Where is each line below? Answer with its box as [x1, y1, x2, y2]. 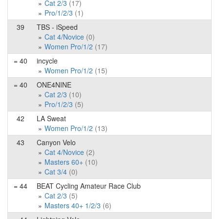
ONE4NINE [37, 80, 71, 89]
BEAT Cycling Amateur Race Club [37, 181, 141, 191]
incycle [37, 56, 58, 66]
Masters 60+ [44, 157, 83, 167]
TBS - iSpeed [37, 22, 78, 32]
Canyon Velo [37, 137, 76, 147]
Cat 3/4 [44, 167, 67, 176]
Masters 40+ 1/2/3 [44, 200, 101, 210]
